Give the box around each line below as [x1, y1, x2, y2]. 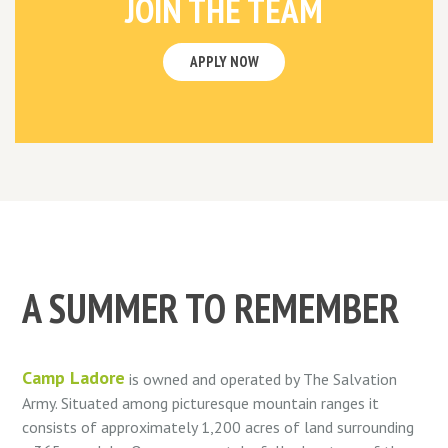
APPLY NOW [189, 52, 259, 72]
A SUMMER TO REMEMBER [22, 281, 400, 334]
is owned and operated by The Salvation [129, 369, 397, 390]
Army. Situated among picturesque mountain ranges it [22, 393, 380, 414]
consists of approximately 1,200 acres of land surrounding [22, 417, 415, 438]
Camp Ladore [22, 366, 126, 390]
